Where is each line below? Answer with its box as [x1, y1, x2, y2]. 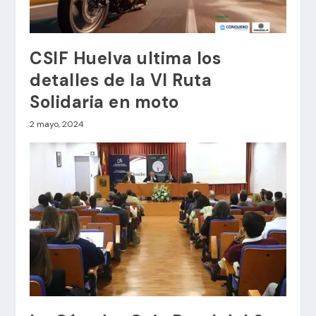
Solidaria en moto [30, 91, 179, 114]
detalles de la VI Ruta [30, 69, 212, 92]
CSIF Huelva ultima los [30, 47, 221, 70]
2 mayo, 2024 [30, 119, 85, 130]
